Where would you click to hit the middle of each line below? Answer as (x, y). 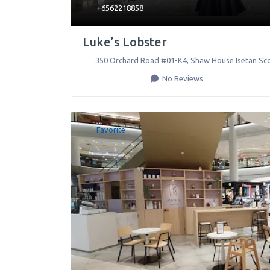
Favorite (111, 130)
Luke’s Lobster (125, 42)
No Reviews (182, 79)
